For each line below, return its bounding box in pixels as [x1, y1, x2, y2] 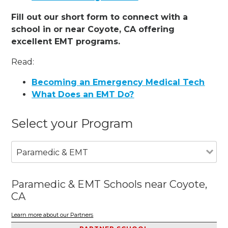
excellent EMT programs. [11, 36, 121, 46]
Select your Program [11, 116, 134, 131]
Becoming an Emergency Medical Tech [32, 77, 205, 87]
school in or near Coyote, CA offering [11, 24, 175, 34]
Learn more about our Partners [11, 211, 94, 219]
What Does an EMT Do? [32, 89, 134, 99]
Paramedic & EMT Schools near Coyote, [11, 178, 208, 190]
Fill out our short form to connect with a [11, 12, 188, 22]
